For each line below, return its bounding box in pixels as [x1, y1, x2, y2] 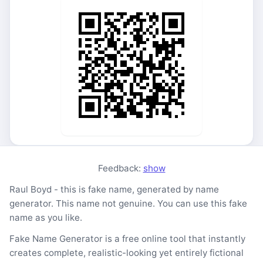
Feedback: [97, 163, 143, 174]
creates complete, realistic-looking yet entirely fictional [9, 247, 244, 258]
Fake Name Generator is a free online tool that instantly [9, 233, 245, 244]
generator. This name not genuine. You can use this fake [9, 198, 247, 209]
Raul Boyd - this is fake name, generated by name [9, 184, 219, 195]
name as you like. [9, 212, 82, 223]
